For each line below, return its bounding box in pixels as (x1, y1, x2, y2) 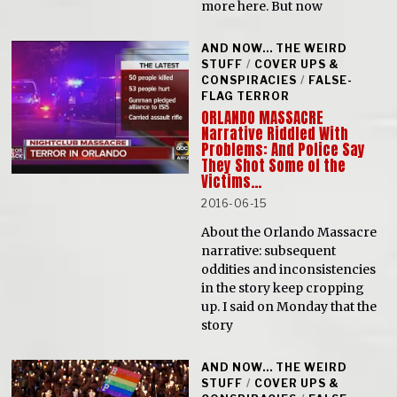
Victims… (201, 170, 262, 194)
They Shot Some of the (201, 154, 346, 178)
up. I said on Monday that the (201, 299, 378, 315)
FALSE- (308, 73, 354, 87)
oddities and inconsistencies (201, 261, 377, 278)
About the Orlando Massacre (201, 224, 378, 241)
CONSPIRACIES (201, 73, 298, 87)
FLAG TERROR (201, 89, 291, 103)
